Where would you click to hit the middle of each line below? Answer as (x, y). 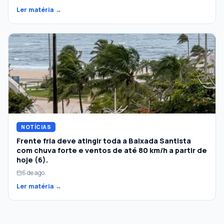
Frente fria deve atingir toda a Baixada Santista (104, 140)
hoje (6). (32, 159)
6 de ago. (34, 172)
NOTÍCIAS (36, 127)
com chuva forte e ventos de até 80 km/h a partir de (112, 150)
